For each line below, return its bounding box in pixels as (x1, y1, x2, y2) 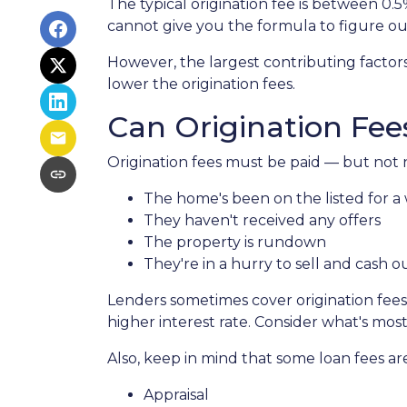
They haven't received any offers (144, 212, 381, 229)
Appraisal (144, 386, 209, 403)
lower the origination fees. (107, 75, 295, 93)
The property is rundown (144, 233, 326, 251)
